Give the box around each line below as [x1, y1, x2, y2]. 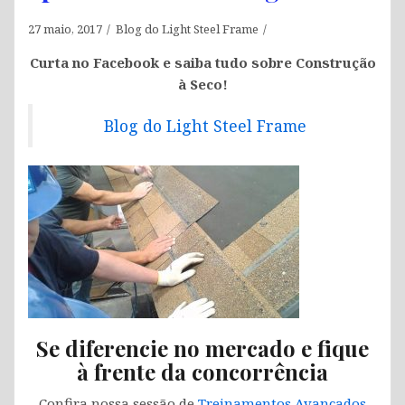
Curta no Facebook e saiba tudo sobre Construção [29, 53, 376, 72]
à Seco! [177, 75, 228, 94]
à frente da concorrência [77, 357, 328, 387]
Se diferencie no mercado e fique [36, 334, 369, 363]
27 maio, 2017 [28, 21, 102, 38]
